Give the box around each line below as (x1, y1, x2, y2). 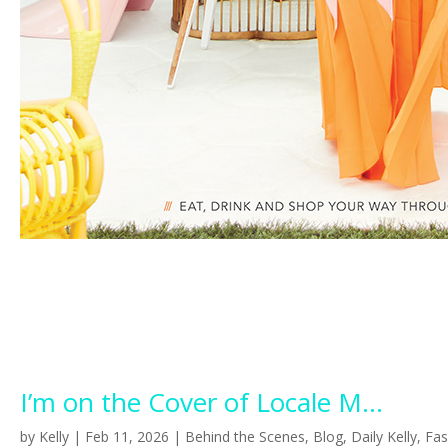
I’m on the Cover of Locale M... (20, 384, 383, 420)
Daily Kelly (351, 427, 417, 446)
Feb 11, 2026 (85, 427, 169, 446)
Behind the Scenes (185, 427, 305, 446)
